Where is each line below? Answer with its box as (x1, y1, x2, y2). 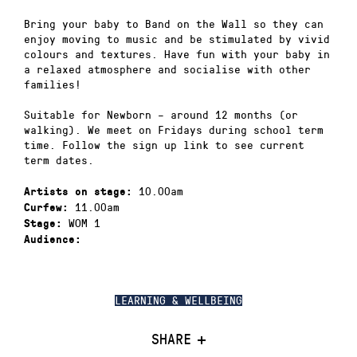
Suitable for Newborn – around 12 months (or (24, 107, 298, 123)
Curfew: (24, 201, 69, 214)
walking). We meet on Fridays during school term (24, 122, 324, 138)
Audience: (24, 233, 81, 245)
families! (24, 76, 81, 92)
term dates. (24, 152, 94, 168)
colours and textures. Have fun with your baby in (24, 45, 330, 61)
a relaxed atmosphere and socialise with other (24, 61, 311, 76)
